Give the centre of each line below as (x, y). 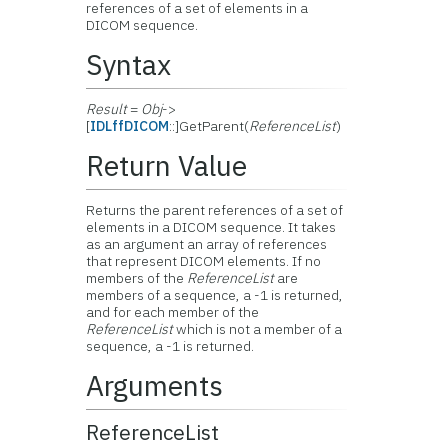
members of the (137, 278)
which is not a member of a (258, 329)
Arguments (155, 385)
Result (107, 109)
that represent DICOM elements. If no (204, 261)
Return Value (167, 165)
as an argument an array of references (207, 244)
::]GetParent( (209, 126)
